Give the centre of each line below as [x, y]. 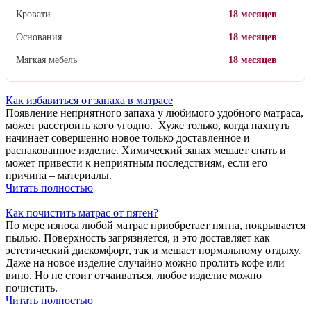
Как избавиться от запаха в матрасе [89, 101]
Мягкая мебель [47, 60]
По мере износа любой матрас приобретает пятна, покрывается [155, 226]
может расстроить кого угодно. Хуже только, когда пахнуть [148, 126]
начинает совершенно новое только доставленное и [128, 138]
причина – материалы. [59, 176]
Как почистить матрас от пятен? [82, 213]
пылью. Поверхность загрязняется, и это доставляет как [138, 238]
